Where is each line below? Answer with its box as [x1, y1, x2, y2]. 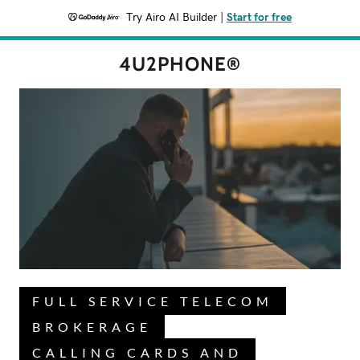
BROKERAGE [32, 318, 152, 334]
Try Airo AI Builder [126, 12, 217, 23]
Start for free [227, 12, 292, 23]
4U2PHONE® [119, 52, 241, 76]
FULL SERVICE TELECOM [32, 292, 273, 309]
